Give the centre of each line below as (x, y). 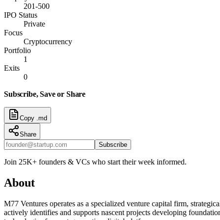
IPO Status (21, 15)
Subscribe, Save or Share (45, 94)
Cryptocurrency (48, 41)
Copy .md (33, 118)
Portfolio (17, 50)
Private (34, 24)
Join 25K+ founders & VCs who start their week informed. (95, 162)
